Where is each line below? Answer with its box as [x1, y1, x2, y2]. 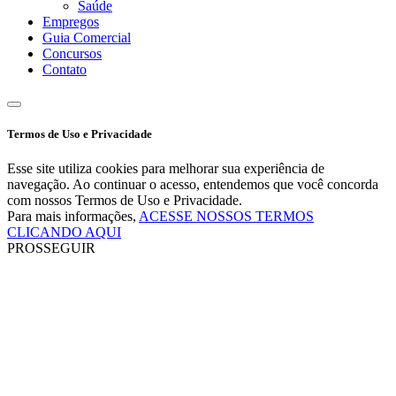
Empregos [42, 13, 99, 29]
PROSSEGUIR [7, 240, 95, 256]
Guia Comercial [42, 29, 131, 45]
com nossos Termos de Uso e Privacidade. [7, 193, 242, 209]
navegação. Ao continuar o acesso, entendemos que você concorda [7, 177, 378, 193]
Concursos [42, 45, 102, 61]
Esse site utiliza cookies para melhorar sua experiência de [7, 161, 324, 177]
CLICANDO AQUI [7, 225, 121, 240]
